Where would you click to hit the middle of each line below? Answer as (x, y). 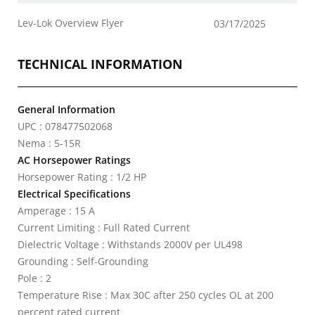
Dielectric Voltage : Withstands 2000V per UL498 (130, 244)
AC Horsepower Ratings (74, 160)
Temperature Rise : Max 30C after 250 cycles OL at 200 (146, 295)
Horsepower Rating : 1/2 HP (82, 177)
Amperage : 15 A (56, 211)
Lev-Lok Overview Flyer (71, 23)
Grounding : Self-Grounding (83, 261)
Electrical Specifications (74, 194)
